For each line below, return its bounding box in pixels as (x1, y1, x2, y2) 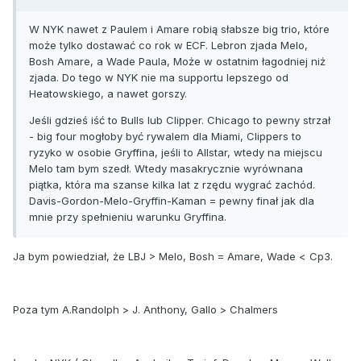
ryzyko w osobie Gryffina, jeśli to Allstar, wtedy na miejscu (29, 145, 322, 159)
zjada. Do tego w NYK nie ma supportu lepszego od (29, 70, 288, 84)
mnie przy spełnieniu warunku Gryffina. (29, 210, 226, 223)
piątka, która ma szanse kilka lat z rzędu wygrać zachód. (29, 177, 315, 191)
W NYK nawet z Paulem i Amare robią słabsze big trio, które (29, 22, 330, 35)
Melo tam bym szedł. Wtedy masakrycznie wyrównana (29, 161, 303, 175)
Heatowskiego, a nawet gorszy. (29, 86, 187, 100)
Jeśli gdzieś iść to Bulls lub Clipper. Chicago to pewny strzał (29, 113, 330, 127)
